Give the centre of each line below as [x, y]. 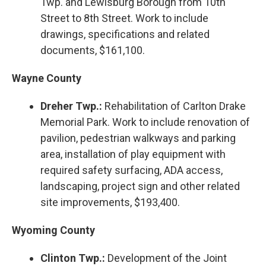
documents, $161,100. [93, 50]
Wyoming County [53, 230]
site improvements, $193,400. [110, 202]
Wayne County [47, 78]
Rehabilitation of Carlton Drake [174, 106]
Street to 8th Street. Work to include [124, 18]
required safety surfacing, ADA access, [132, 170]
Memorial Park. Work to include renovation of [145, 122]
